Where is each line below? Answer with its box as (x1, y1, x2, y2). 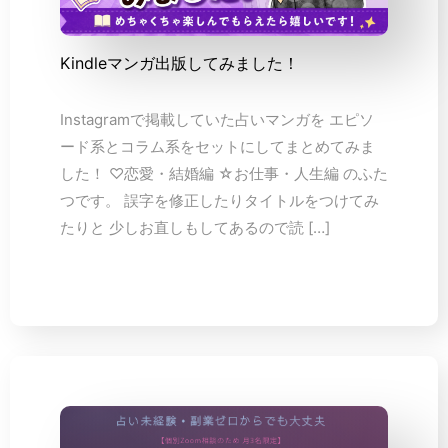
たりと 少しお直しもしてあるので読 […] (60, 218, 330, 238)
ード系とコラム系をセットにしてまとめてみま (60, 137, 375, 157)
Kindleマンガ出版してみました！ (60, 53, 299, 74)
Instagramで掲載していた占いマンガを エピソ (60, 110, 374, 130)
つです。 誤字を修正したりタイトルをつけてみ (60, 191, 379, 211)
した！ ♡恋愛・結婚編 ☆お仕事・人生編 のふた (60, 164, 388, 184)
